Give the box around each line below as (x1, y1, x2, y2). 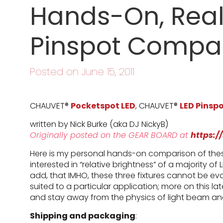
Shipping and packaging (30, 210, 135, 222)
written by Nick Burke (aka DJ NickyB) (30, 118, 168, 130)
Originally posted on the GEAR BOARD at (30, 129, 191, 141)
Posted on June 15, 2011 (30, 65, 134, 79)
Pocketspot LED (71, 100, 135, 111)
